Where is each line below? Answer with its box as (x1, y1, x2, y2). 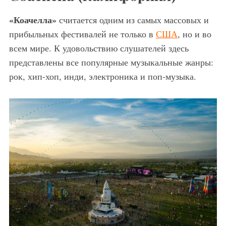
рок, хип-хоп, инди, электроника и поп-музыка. (9, 70, 196, 82)
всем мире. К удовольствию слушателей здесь (9, 41, 189, 54)
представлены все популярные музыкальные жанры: (9, 55, 213, 68)
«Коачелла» (9, 13, 56, 26)
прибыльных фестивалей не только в (9, 27, 156, 40)
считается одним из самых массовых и (56, 13, 209, 26)
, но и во (177, 27, 211, 40)
